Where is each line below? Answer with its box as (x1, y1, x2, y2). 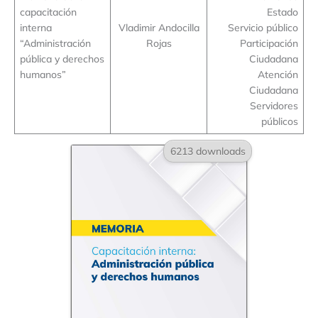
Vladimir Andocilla (118, 21, 199, 34)
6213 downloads (170, 145, 246, 158)
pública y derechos (19, 53, 104, 65)
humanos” (19, 68, 66, 81)
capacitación (19, 6, 77, 18)
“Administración (19, 37, 91, 50)
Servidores (250, 99, 299, 112)
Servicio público (228, 21, 299, 34)
